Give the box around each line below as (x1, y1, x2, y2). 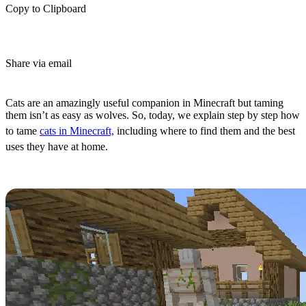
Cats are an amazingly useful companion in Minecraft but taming (5, 97, 283, 109)
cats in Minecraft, (40, 125, 114, 137)
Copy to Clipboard (5, 3, 86, 14)
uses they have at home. (5, 141, 108, 152)
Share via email (5, 57, 72, 69)
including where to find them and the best (114, 125, 295, 137)
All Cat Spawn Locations (5, 162, 281, 193)
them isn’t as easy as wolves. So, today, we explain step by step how (5, 109, 300, 121)
